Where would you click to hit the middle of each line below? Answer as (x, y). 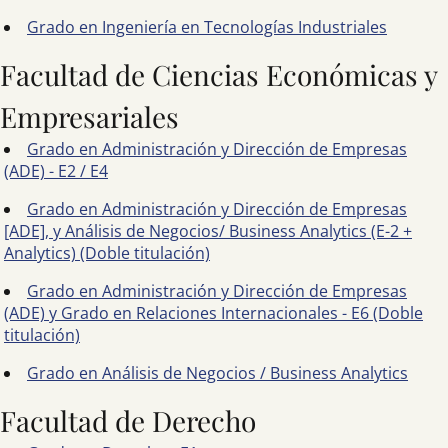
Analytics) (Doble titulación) (107, 253)
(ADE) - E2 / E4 (56, 171)
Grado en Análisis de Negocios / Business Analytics (217, 373)
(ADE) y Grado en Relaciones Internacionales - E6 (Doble (213, 313)
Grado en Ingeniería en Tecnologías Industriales (207, 27)
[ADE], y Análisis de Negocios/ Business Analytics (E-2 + (208, 231)
